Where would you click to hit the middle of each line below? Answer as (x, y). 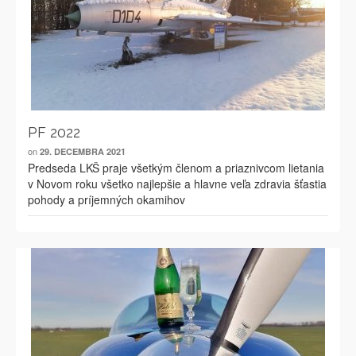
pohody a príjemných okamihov (106, 199)
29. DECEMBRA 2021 (83, 151)
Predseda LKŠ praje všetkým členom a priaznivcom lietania (176, 168)
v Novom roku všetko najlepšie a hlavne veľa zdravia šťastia (177, 184)
